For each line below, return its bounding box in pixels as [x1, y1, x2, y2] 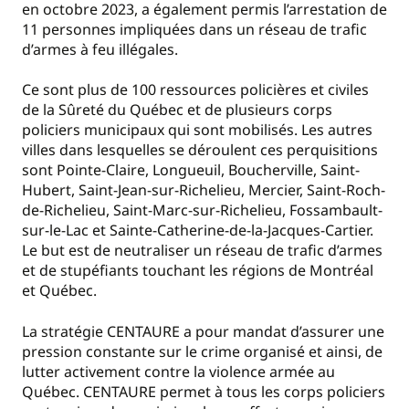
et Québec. [22, 280, 97, 301]
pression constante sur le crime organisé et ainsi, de [22, 341, 383, 362]
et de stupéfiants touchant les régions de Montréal [22, 260, 373, 281]
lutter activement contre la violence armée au [22, 361, 335, 382]
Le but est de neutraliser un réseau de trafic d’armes [22, 240, 383, 261]
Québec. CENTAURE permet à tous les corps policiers [22, 381, 385, 402]
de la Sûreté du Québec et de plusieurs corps [22, 100, 332, 121]
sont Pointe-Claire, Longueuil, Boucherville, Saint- [22, 160, 360, 181]
